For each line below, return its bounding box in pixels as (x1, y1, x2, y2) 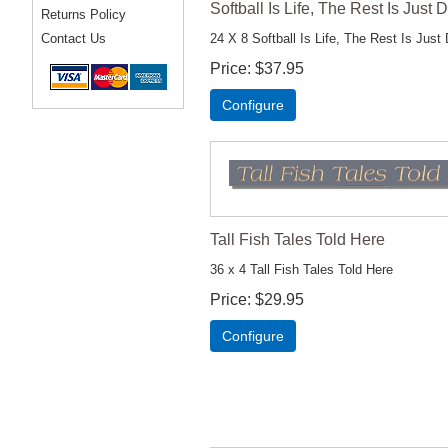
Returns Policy (41, 7, 126, 22)
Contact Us (41, 31, 106, 46)
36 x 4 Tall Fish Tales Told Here (210, 261, 393, 277)
